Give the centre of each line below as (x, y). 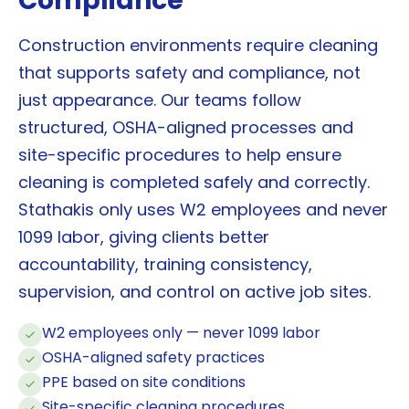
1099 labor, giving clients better (144, 237)
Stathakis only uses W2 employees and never (203, 210)
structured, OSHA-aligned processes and (186, 128)
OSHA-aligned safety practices (153, 358)
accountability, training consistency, (165, 265)
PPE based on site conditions (144, 383)
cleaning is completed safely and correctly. (194, 183)
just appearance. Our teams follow (160, 100)
